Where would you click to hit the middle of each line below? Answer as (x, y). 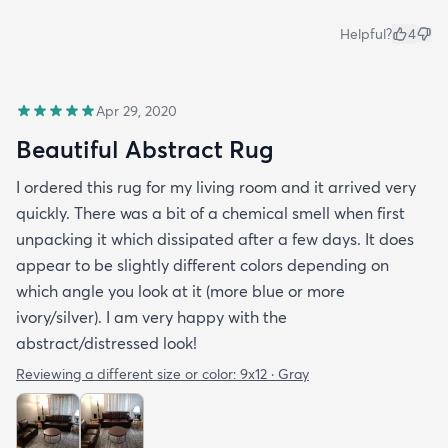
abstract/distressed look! (106, 343)
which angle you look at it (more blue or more (180, 291)
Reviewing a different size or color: (128, 374)
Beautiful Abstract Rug (145, 149)
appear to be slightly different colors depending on (202, 265)
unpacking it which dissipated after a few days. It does (215, 239)
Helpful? (366, 34)
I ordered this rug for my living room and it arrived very (216, 187)
